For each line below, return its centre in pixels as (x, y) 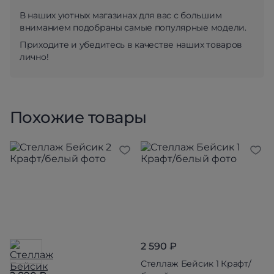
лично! (34, 57)
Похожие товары (78, 117)
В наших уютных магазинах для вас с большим (121, 15)
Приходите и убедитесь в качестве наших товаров (131, 45)
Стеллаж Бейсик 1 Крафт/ (196, 263)
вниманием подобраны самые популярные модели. (133, 28)
